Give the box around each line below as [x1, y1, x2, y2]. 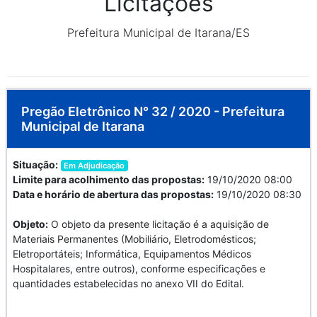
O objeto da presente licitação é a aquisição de [48, 217, 269, 230]
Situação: [13, 158, 58, 171]
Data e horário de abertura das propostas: [13, 188, 214, 200]
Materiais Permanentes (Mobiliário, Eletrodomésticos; [13, 232, 256, 245]
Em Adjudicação [64, 160, 125, 171]
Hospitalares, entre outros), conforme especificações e [13, 262, 265, 275]
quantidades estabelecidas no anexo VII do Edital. [13, 277, 244, 289]
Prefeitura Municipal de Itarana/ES [67, 25, 250, 40]
